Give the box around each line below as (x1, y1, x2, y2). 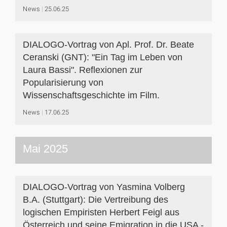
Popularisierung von (23, 78, 103, 88)
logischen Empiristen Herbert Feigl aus (23, 207, 179, 217)
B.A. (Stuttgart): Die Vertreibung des (23, 195, 168, 205)
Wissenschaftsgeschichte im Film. (23, 90, 160, 100)
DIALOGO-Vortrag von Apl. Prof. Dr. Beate (23, 40, 194, 50)
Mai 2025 (23, 142, 68, 155)
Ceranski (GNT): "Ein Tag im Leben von (23, 52, 182, 62)
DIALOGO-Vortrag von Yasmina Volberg (23, 182, 185, 192)
